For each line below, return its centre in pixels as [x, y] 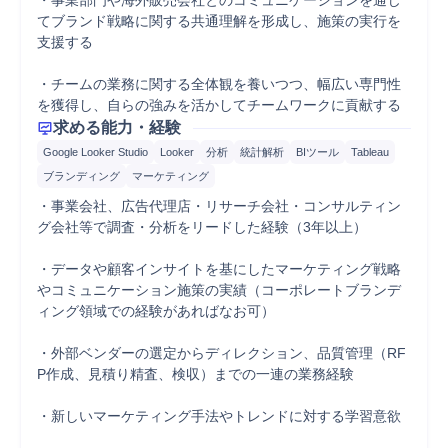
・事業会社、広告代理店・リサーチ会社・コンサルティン [219, 206]
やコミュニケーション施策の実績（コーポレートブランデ [219, 290]
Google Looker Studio [95, 152]
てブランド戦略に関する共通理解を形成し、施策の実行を [219, 21]
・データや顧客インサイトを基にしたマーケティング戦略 [219, 269]
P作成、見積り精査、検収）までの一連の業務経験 [195, 374]
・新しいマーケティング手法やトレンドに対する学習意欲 [219, 416]
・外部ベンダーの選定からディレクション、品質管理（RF [221, 353]
